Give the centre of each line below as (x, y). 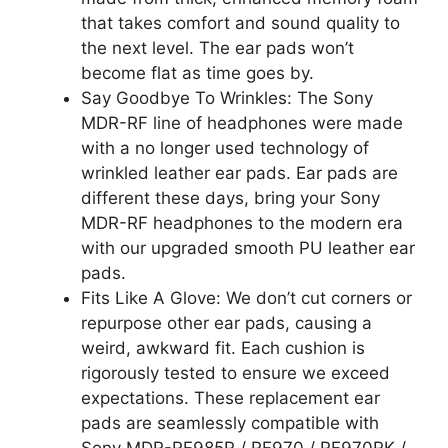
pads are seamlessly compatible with (230, 422)
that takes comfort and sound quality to (240, 22)
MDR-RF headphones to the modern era (242, 222)
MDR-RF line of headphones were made (242, 122)
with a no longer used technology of (225, 147)
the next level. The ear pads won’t (217, 47)
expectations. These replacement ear (230, 397)
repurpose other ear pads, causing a (226, 322)
